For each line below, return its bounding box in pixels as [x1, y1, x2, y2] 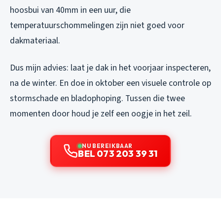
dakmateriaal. [10, 34, 60, 47]
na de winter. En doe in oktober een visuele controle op [10, 76, 211, 89]
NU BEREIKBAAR [82, 142, 133, 149]
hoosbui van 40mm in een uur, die [10, 3, 131, 16]
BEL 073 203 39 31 [78, 147, 158, 159]
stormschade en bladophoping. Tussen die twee [10, 92, 185, 105]
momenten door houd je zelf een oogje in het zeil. [10, 107, 192, 120]
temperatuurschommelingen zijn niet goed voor [10, 19, 184, 32]
